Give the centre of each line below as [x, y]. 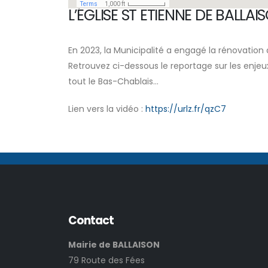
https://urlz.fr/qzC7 [186, 109]
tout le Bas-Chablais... [113, 81]
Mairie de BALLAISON [114, 245]
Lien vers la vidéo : [107, 109]
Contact [91, 220]
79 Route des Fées [106, 260]
